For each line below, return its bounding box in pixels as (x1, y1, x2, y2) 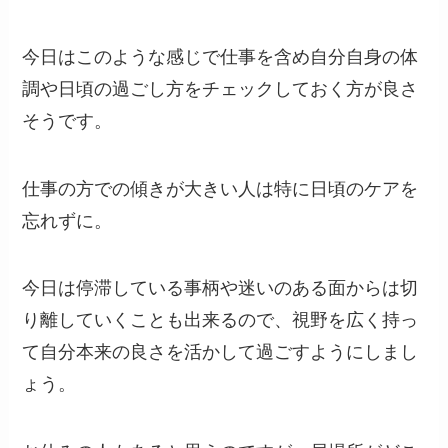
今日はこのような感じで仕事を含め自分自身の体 (22, 46, 419, 67)
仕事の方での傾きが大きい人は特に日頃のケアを (22, 178, 419, 199)
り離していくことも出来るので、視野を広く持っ (22, 310, 419, 331)
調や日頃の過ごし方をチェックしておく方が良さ (22, 78, 419, 99)
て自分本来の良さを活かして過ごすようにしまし (22, 342, 419, 363)
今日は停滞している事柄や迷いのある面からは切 (22, 278, 419, 299)
